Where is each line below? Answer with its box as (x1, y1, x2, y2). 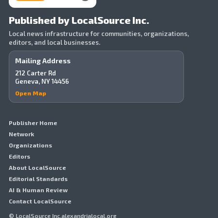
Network (9, 130, 34, 137)
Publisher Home (9, 119, 57, 126)
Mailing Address (15, 56, 71, 65)
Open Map (15, 89, 46, 96)
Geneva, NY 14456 (15, 77, 69, 85)
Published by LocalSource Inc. (9, 14, 149, 26)
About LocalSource (9, 163, 66, 171)
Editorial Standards (9, 175, 68, 182)
